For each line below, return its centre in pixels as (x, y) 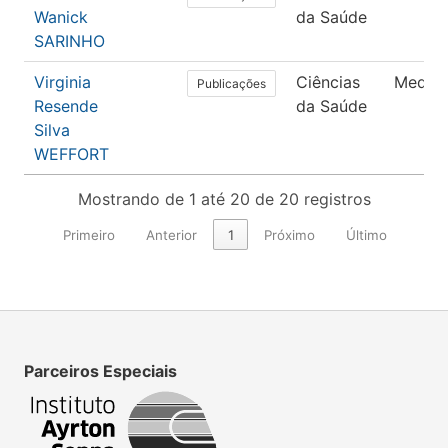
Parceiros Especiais (100, 371)
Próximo (290, 234)
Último (366, 234)
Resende (66, 106)
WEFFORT (71, 154)
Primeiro (89, 234)
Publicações (231, 83)
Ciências (328, 82)
